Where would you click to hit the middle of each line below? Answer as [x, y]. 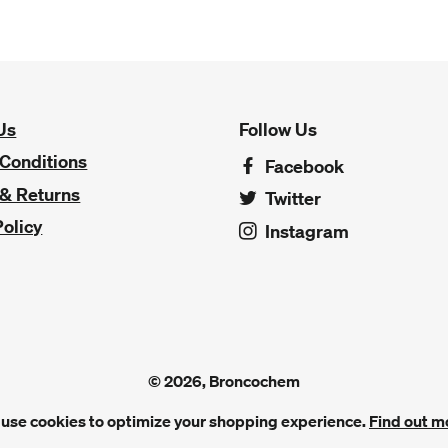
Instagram [305, 231]
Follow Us [278, 129]
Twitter [291, 198]
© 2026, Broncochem [224, 380]
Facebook [302, 166]
